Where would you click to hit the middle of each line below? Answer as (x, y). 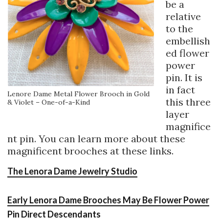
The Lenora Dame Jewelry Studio (72, 171)
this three (188, 102)
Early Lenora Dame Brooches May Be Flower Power (108, 200)
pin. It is (184, 77)
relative (183, 16)
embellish (188, 41)
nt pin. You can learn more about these (96, 138)
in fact (180, 89)
